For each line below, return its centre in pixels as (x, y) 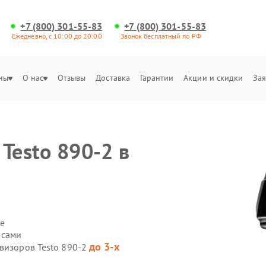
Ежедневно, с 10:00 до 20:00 (57, 36)
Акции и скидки (213, 78)
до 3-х (104, 247)
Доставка (113, 78)
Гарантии (157, 78)
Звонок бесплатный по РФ (161, 36)
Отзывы (72, 78)
